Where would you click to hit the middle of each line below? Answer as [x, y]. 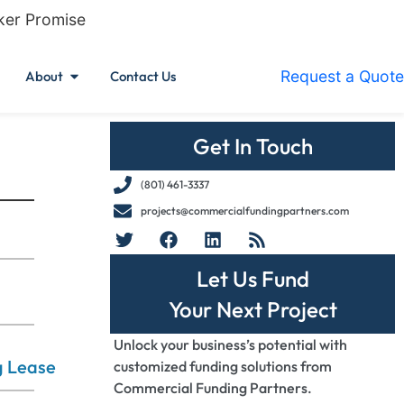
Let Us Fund [252, 279]
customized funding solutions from [223, 366]
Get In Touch [252, 146]
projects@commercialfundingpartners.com [245, 211]
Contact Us [143, 76]
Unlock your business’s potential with [230, 344]
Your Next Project [252, 309]
